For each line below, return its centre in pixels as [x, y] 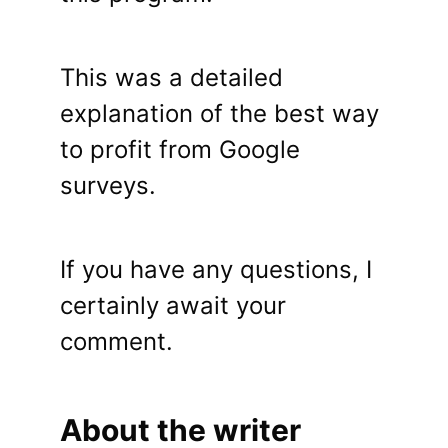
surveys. [108, 186]
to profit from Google [180, 150]
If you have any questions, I [216, 270]
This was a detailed [171, 78]
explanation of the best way [219, 114]
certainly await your [173, 306]
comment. [116, 342]
